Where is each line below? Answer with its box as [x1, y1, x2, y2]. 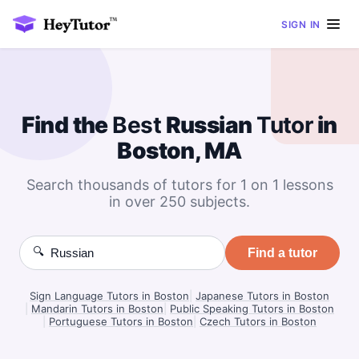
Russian [161, 111, 257, 139]
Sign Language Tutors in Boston [30, 289, 189, 302]
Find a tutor [248, 245, 317, 260]
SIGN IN [280, 18, 321, 30]
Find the [22, 111, 113, 139]
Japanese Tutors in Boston [196, 289, 329, 302]
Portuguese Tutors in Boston [49, 315, 193, 328]
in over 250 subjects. [109, 193, 250, 210]
